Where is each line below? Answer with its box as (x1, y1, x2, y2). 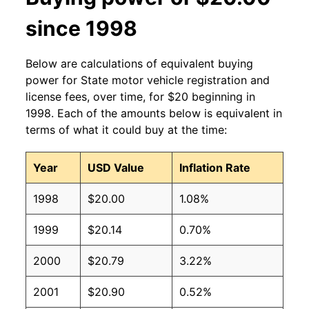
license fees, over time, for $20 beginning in (26, 90, 255, 104)
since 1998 (26, 16, 137, 41)
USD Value (88, 161, 144, 175)
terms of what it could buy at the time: (26, 123, 227, 137)
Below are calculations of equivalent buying (26, 57, 253, 71)
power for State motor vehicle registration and (26, 73, 270, 88)
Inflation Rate (179, 161, 250, 175)
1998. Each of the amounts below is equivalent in (26, 106, 282, 121)
